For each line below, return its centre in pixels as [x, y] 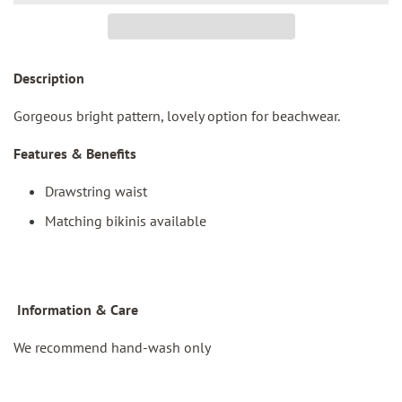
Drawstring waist [98, 191]
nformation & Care [80, 310]
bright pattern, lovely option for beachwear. [208, 115]
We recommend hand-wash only [112, 348]
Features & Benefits [75, 153]
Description [51, 78]
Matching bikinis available [126, 221]
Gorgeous [43, 115]
